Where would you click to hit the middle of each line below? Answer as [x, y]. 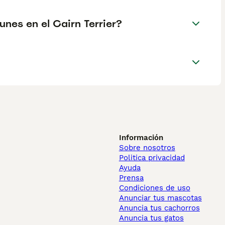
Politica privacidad [152, 158]
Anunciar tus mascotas [160, 198]
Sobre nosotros [147, 148]
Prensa [131, 178]
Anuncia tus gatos [151, 218]
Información [141, 138]
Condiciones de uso [154, 188]
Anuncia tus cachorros [159, 208]
